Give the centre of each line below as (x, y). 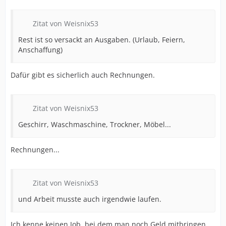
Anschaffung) (40, 50)
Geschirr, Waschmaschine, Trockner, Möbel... (95, 124)
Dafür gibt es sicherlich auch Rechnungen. (83, 75)
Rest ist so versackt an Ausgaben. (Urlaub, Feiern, (102, 40)
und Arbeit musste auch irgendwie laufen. (90, 199)
